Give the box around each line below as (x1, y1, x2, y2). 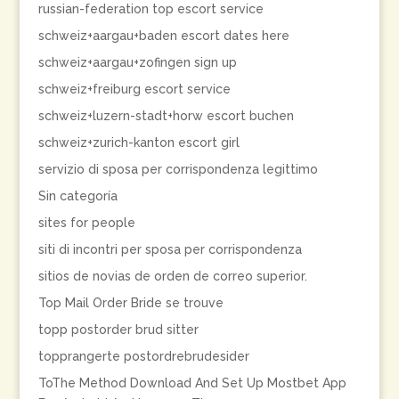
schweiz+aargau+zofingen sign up (37, 55, 237, 69)
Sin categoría (37, 189, 118, 203)
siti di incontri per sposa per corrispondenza (37, 242, 302, 256)
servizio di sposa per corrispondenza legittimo (37, 162, 318, 176)
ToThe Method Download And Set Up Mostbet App (37, 376, 346, 390)
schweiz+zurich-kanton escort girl (37, 135, 240, 150)
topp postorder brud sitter (37, 322, 199, 337)
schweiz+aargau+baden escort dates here (37, 28, 289, 43)
